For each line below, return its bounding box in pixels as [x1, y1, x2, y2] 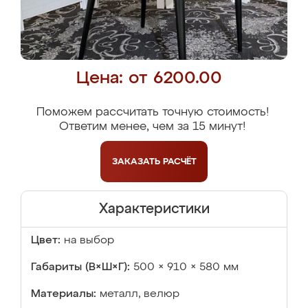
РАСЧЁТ [162, 157, 197, 166]
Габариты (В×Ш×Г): [31, 262, 130, 273]
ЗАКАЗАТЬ [111, 157, 163, 166]
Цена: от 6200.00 [76, 70, 222, 87]
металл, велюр [100, 289, 179, 300]
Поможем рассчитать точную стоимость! [36, 107, 269, 118]
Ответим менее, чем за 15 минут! [59, 121, 245, 133]
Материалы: [31, 289, 96, 300]
